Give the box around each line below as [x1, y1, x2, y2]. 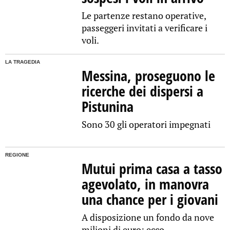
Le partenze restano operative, [82, 9, 206, 22]
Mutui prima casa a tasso [82, 159, 223, 179]
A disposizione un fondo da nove [82, 211, 215, 224]
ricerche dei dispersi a [82, 81, 204, 101]
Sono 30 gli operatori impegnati [82, 118, 211, 131]
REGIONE [5, 152, 29, 158]
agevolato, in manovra [82, 174, 209, 194]
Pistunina [82, 97, 134, 117]
